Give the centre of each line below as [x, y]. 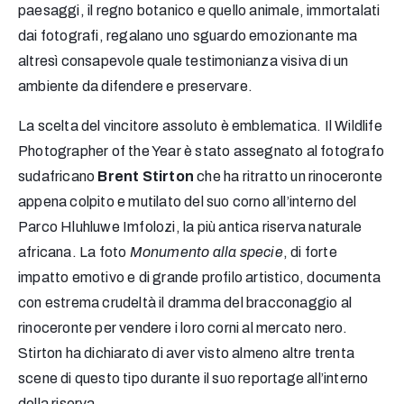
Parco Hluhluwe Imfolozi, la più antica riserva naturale [190, 227]
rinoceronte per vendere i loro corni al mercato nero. [183, 328]
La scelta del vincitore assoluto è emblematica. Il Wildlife [200, 126]
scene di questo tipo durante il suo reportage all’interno [193, 379]
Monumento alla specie [205, 252]
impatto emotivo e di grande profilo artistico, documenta [200, 278]
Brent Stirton [147, 177]
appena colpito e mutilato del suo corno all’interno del [188, 202]
